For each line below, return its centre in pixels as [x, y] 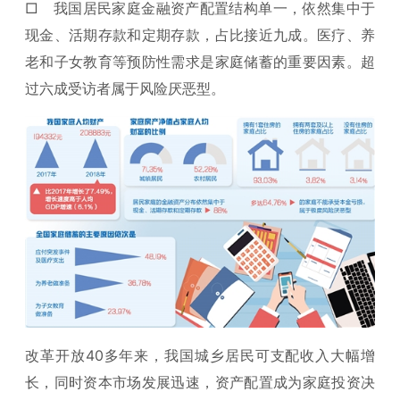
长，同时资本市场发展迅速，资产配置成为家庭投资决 [200, 382]
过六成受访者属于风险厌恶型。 [125, 88]
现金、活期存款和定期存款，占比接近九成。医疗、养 [200, 35]
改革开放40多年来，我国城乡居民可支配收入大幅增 [200, 355]
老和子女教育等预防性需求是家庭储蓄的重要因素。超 [200, 62]
